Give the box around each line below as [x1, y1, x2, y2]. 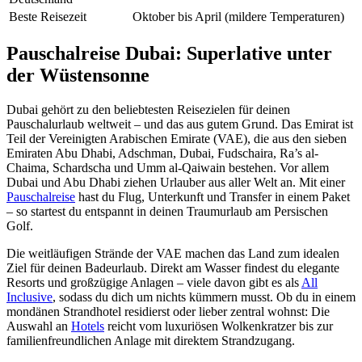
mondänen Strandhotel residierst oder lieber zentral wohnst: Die [6, 304, 330, 318]
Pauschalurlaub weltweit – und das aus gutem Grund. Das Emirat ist [6, 116, 353, 131]
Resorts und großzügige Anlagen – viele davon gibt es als [6, 275, 301, 289]
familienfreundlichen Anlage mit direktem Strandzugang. [6, 333, 295, 347]
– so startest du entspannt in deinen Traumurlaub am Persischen [6, 204, 328, 218]
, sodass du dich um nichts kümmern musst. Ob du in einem [53, 289, 356, 304]
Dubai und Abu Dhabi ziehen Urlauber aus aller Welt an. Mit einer [6, 175, 345, 189]
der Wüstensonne [6, 64, 149, 86]
